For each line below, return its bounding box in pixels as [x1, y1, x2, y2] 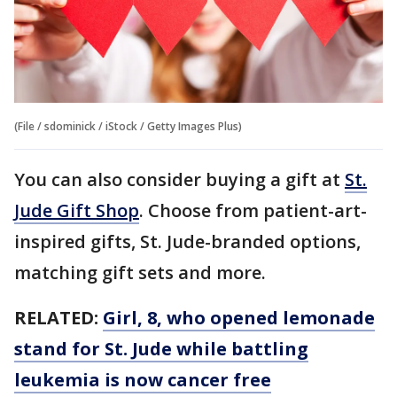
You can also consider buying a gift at [14, 167, 345, 191]
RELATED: [14, 305, 103, 330]
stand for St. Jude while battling [14, 336, 308, 361]
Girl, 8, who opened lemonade [103, 305, 375, 330]
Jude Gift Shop [14, 198, 139, 222]
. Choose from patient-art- [139, 198, 367, 222]
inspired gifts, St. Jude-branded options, [14, 229, 361, 253]
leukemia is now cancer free [14, 367, 271, 392]
